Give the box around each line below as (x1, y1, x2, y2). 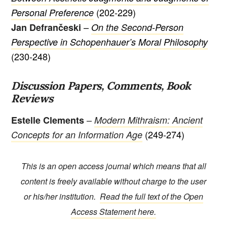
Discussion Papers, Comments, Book (11, 78, 191, 93)
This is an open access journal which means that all (21, 160, 206, 172)
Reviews (11, 91, 53, 105)
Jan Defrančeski (11, 20, 82, 34)
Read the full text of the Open (100, 191, 203, 203)
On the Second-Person (91, 20, 184, 33)
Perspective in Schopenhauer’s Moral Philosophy (11, 35, 208, 48)
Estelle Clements (11, 113, 85, 127)
